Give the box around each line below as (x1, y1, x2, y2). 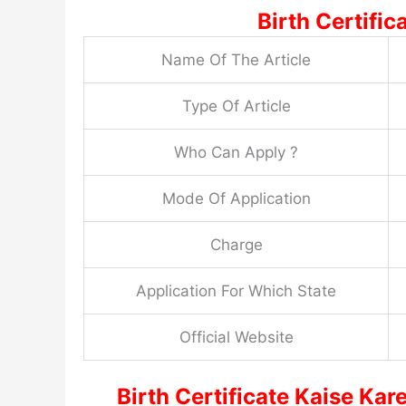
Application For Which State (136, 282, 336, 301)
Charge (209, 236, 263, 255)
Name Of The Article (161, 51, 311, 70)
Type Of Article (181, 97, 291, 116)
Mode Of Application (161, 189, 311, 208)
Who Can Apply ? (174, 143, 298, 162)
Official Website (179, 328, 294, 347)
